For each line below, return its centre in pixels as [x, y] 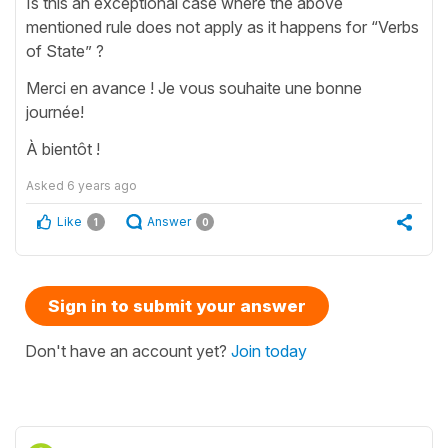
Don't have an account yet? [128, 350]
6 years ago [102, 185]
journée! [57, 111]
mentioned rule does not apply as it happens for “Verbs [222, 26]
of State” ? [65, 50]
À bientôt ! [63, 148]
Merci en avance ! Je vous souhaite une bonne [194, 87]
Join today [269, 350]
